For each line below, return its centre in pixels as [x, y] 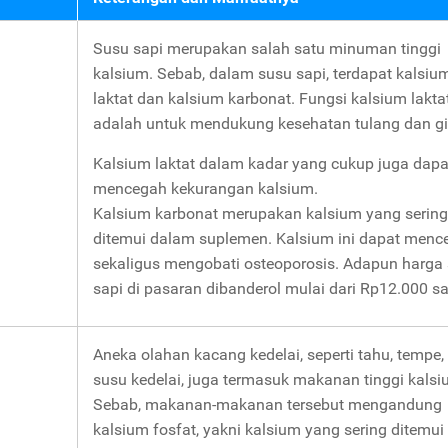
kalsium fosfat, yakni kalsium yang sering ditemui [268, 429]
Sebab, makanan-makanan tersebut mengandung [267, 404]
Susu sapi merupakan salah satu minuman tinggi [267, 48]
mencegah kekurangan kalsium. [205, 188]
